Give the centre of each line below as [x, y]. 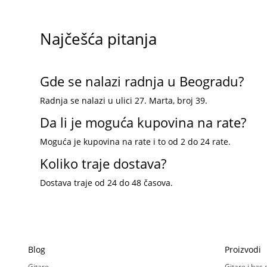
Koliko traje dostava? [103, 163]
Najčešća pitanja [99, 38]
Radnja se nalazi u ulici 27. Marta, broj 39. [124, 100]
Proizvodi [243, 249]
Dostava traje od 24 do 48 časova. [107, 182]
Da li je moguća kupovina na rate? [143, 122]
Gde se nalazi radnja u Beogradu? [142, 81]
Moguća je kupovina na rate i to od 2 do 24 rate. [136, 141]
